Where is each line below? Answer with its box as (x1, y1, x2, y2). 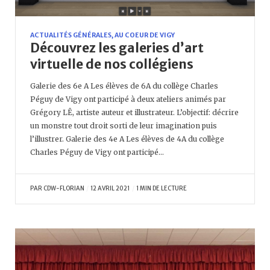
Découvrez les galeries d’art (30, 39, 204, 56)
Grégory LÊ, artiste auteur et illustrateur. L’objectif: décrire (30, 107, 239, 117)
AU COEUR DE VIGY (115, 31, 175, 39)
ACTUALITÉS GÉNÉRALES (30, 31, 111, 39)
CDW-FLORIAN (43, 184, 84, 192)
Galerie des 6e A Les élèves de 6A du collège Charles (30, 81, 218, 90)
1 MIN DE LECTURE (136, 184, 187, 192)
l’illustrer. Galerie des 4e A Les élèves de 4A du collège (30, 134, 224, 143)
